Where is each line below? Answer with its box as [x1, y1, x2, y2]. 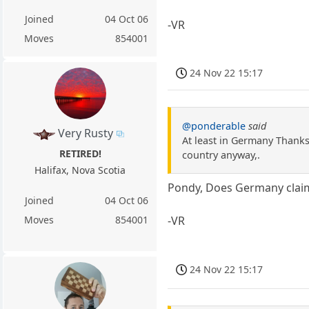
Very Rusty [57, 126, 113, 141]
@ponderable [182, 119, 246, 132]
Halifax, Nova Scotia [34, 163, 126, 177]
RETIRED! [59, 147, 101, 161]
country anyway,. [182, 148, 261, 161]
